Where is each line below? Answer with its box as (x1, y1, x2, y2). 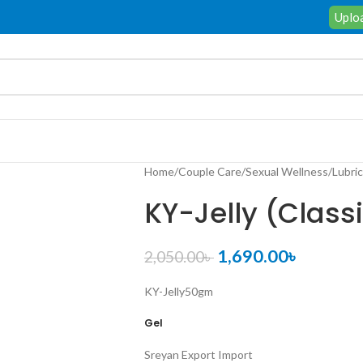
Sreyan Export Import (143, 348, 253, 361)
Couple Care (177, 164, 241, 178)
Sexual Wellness (245, 164, 328, 178)
